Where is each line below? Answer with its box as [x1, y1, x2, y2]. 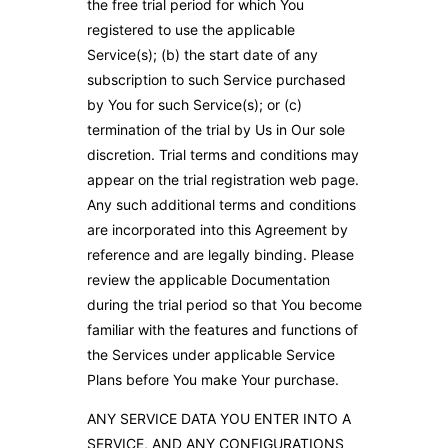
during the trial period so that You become [86, 296, 362, 314]
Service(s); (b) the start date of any [86, 46, 318, 64]
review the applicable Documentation [86, 271, 330, 289]
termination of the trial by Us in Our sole [86, 121, 345, 139]
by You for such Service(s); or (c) [86, 96, 302, 114]
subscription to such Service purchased [86, 71, 346, 89]
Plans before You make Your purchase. [86, 371, 339, 389]
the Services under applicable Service [86, 346, 335, 364]
